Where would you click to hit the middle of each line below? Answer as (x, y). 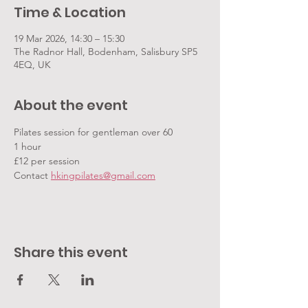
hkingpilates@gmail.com (103, 175)
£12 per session (47, 161)
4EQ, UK (32, 65)
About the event (71, 105)
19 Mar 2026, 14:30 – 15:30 (69, 38)
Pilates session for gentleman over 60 (93, 132)
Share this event (71, 252)
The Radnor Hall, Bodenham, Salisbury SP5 (106, 52)
